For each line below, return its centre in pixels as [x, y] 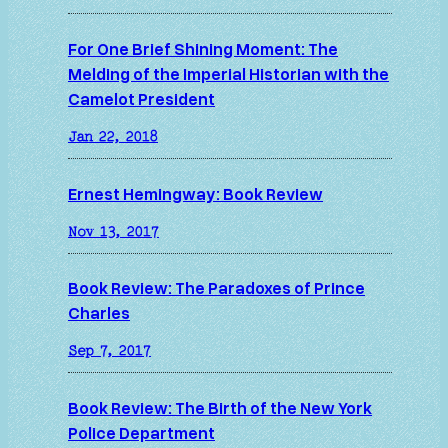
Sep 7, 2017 [109, 351]
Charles [99, 313]
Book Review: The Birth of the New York [220, 408]
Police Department [141, 433]
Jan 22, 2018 [113, 136]
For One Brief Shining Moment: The [203, 49]
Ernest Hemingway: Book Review [195, 193]
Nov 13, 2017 [113, 231]
